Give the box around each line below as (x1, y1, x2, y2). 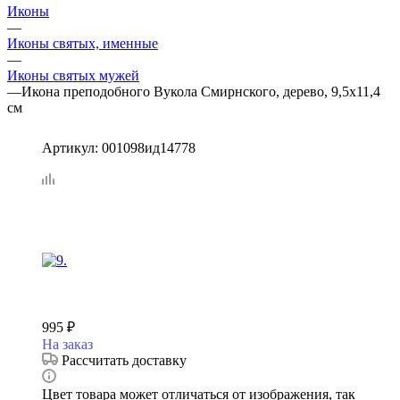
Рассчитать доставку (62, 352, 187, 368)
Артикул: (42, 139, 98, 155)
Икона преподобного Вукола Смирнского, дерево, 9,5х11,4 (21, 83, 380, 99)
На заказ (42, 336, 93, 352)
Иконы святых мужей (7, 67, 139, 83)
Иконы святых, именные (7, 35, 158, 51)
